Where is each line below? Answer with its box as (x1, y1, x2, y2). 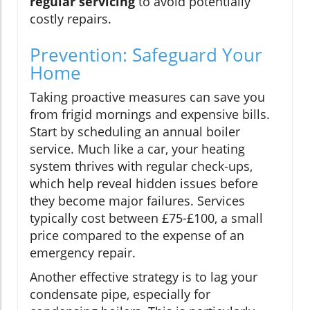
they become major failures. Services (30, 192, 245, 210)
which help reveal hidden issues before (30, 175, 258, 192)
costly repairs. (30, 10, 111, 28)
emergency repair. (30, 244, 136, 262)
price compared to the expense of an (30, 227, 244, 244)
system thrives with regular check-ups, (30, 158, 253, 175)
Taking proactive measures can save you (30, 89, 265, 106)
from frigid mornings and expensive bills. (30, 106, 270, 123)
